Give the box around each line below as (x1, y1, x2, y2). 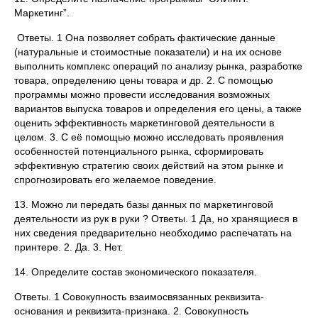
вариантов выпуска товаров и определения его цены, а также (14, 103, 302, 114)
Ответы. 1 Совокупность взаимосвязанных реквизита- (14, 291, 264, 302)
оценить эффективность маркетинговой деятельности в (14, 117, 274, 128)
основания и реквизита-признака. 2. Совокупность (14, 305, 248, 317)
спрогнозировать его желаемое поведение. (14, 174, 216, 185)
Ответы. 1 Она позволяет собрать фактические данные (14, 32, 275, 43)
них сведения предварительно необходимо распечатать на (14, 227, 292, 238)
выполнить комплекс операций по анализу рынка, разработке (14, 60, 302, 72)
